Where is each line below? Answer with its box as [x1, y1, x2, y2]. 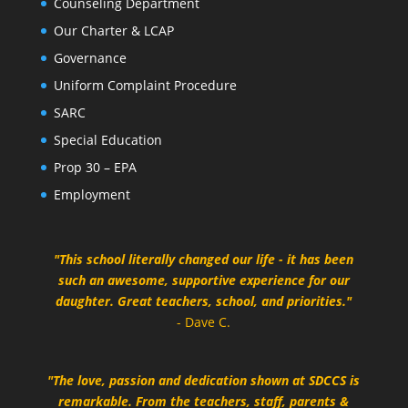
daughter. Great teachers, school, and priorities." [56, 291, 352, 310]
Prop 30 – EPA [53, 158, 137, 176]
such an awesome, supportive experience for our [57, 270, 350, 289]
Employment [53, 185, 130, 203]
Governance [53, 48, 127, 66]
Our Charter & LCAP [53, 21, 174, 39]
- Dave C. [177, 312, 231, 331]
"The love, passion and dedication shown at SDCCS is [47, 372, 361, 390]
